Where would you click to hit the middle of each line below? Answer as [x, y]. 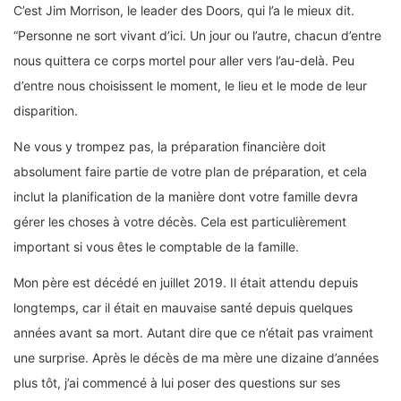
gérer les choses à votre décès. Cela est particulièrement [180, 222]
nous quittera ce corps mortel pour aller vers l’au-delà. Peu [184, 61]
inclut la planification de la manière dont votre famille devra [186, 197]
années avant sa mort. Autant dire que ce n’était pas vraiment [193, 333]
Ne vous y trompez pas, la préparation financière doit [170, 147]
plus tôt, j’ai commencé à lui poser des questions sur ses [177, 383]
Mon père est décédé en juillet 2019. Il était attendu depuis [186, 283]
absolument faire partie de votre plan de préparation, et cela [190, 172]
